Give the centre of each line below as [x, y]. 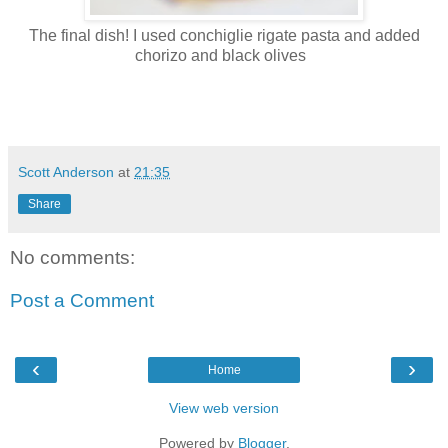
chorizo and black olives [224, 55]
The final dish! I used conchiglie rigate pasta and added [224, 35]
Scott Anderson [66, 171]
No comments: [72, 257]
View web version [224, 407]
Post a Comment [82, 301]
